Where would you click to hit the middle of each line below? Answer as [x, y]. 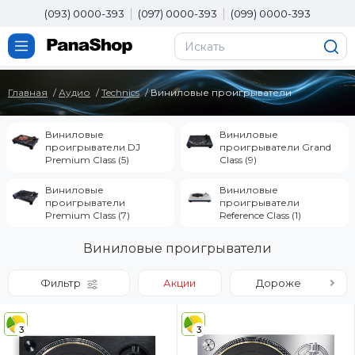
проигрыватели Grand [275, 147]
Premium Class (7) [88, 215]
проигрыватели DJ [93, 147]
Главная [28, 92]
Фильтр [61, 283]
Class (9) [238, 160]
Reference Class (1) [260, 215]
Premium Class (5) [87, 160]
